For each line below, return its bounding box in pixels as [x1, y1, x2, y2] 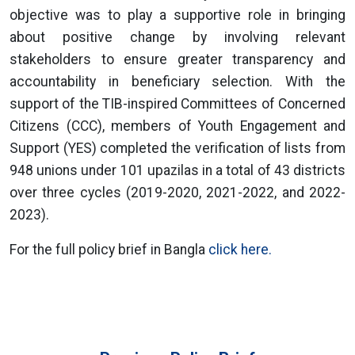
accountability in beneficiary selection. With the [10, 74, 345, 90]
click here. [208, 242, 272, 258]
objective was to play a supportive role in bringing [10, 7, 345, 23]
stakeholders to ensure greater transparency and [10, 52, 345, 67]
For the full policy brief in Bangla [10, 242, 208, 258]
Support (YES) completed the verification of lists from [10, 140, 345, 156]
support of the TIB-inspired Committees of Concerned [10, 96, 345, 112]
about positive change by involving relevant [10, 29, 345, 45]
